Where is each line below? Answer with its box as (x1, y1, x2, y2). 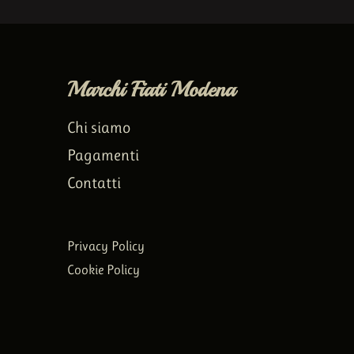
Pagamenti (66, 145, 139, 164)
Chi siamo (66, 118, 130, 137)
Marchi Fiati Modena (66, 75, 235, 103)
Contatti (66, 173, 121, 192)
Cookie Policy (66, 261, 140, 277)
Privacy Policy (66, 237, 145, 254)
